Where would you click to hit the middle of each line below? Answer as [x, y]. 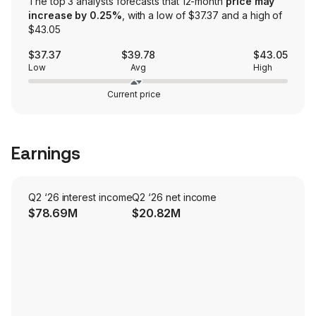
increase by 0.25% [75, 16]
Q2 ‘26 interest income [80, 197]
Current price [134, 95]
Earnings [46, 154]
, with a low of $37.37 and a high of [202, 16]
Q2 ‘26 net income [175, 197]
